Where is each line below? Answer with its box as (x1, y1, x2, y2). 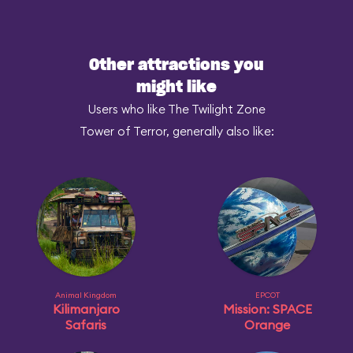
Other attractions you (89, 58, 264, 73)
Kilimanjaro (52, 301, 120, 317)
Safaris (65, 317, 106, 333)
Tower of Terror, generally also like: (79, 124, 274, 139)
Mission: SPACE (222, 301, 312, 317)
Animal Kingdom (55, 290, 117, 300)
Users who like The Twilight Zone (87, 102, 266, 117)
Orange (244, 317, 290, 333)
